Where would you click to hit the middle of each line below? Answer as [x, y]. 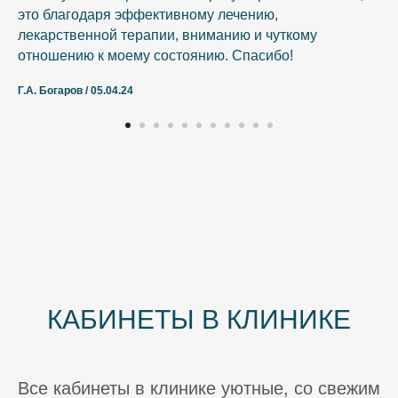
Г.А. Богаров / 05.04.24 [76, 90]
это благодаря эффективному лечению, [148, 14]
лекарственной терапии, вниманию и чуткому [167, 35]
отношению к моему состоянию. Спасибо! [155, 55]
